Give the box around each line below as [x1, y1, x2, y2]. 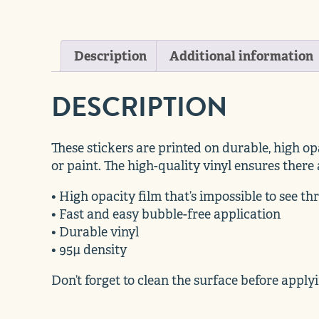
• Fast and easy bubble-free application [51, 206, 281, 223]
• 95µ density [51, 242, 127, 258]
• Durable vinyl [51, 224, 139, 241]
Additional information [169, 48, 313, 64]
